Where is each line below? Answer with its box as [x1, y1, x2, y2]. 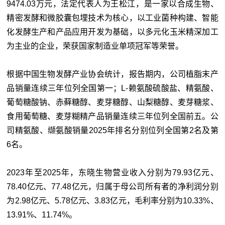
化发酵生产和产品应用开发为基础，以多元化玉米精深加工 [7, 27, 218, 36]
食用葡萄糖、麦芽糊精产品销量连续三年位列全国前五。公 [7, 111, 218, 121]
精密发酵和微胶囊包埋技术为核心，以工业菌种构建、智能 [7, 13, 218, 22]
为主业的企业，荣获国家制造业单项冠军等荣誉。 [7, 41, 184, 50]
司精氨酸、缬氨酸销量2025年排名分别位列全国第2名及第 [7, 126, 218, 135]
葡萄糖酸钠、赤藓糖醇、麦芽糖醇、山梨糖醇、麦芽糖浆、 [7, 97, 218, 106]
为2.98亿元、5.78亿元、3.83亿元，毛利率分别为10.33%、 [7, 196, 218, 205]
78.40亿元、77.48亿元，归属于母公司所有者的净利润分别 [7, 182, 218, 191]
